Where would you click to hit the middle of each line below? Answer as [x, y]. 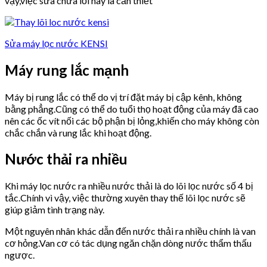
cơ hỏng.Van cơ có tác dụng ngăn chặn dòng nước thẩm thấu [128, 243]
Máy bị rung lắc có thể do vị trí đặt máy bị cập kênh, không [123, 97]
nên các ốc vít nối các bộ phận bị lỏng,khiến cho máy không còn [132, 120]
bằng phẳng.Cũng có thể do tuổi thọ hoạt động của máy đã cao [132, 108]
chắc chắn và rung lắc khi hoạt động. [78, 132]
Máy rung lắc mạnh [67, 70]
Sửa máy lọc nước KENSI [56, 43]
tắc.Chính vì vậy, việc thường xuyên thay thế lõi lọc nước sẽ [125, 198]
